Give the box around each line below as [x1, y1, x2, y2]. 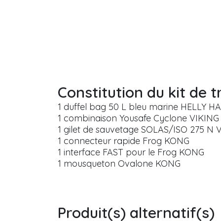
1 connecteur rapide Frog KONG [58, 135, 189, 147]
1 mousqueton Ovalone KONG [58, 158, 181, 170]
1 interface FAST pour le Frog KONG [58, 147, 204, 158]
